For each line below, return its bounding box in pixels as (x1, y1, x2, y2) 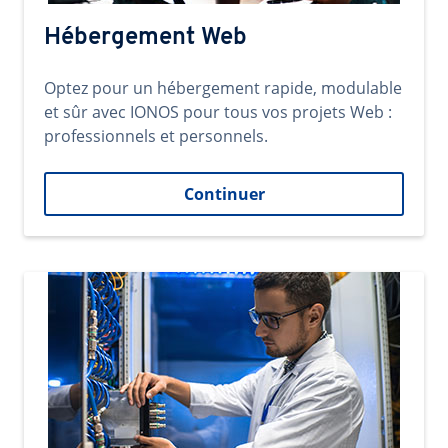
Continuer (183, 183, 265, 205)
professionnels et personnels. (44, 125, 268, 147)
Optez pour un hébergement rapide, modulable (44, 77, 402, 99)
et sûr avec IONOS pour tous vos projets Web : (44, 101, 392, 123)
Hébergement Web (44, 26, 247, 50)
